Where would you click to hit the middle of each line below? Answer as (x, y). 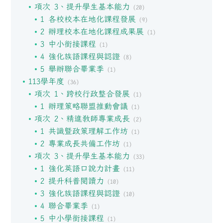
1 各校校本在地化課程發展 (88, 19)
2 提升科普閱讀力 (72, 181)
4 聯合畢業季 (64, 206)
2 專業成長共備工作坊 (80, 143)
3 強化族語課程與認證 (80, 193)
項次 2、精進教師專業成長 (82, 118)
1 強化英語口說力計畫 (80, 168)
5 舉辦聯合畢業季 (72, 69)
